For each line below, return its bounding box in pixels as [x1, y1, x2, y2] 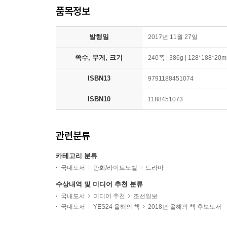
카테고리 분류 [56, 152, 97, 160]
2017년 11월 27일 [148, 33, 198, 41]
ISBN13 [87, 74, 110, 82]
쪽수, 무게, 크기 [75, 54, 123, 61]
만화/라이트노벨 [93, 164, 137, 171]
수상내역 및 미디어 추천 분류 [56, 180, 143, 188]
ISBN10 [87, 95, 110, 103]
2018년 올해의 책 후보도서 [148, 203, 221, 210]
